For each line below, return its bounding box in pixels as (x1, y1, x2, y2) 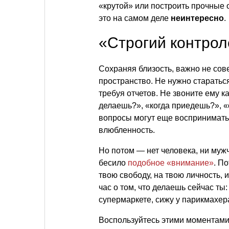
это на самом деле (99, 13, 171, 22)
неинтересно (171, 13, 224, 22)
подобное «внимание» (128, 158, 214, 167)
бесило (99, 158, 128, 167)
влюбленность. (99, 125, 155, 134)
